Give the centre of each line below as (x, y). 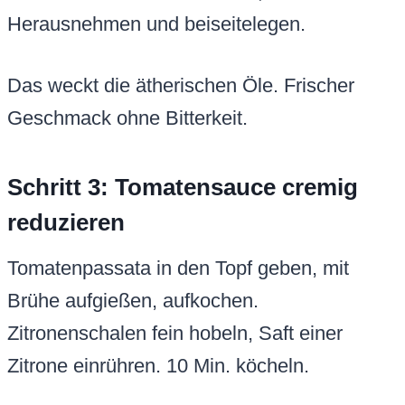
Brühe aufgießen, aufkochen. (133, 301)
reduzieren (66, 223)
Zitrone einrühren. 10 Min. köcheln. (158, 366)
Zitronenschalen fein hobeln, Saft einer (175, 334)
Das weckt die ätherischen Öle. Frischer (181, 86)
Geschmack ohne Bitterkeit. (127, 118)
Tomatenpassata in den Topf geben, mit (178, 268)
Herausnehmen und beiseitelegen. (156, 24)
